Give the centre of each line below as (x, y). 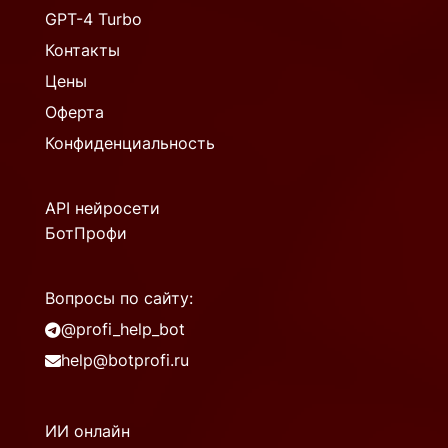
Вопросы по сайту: (119, 298)
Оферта (74, 112)
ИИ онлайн (87, 431)
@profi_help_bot (123, 329)
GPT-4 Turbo (93, 19)
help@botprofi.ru (125, 360)
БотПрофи (86, 233)
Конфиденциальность (130, 143)
